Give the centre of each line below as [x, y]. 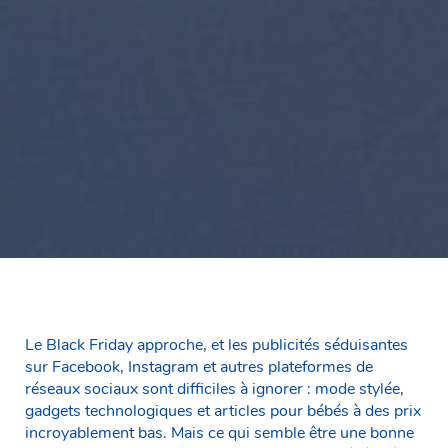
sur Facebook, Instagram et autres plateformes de [199, 366]
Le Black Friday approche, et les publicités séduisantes [216, 344]
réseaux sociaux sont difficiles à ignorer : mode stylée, [214, 388]
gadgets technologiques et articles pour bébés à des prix [223, 410]
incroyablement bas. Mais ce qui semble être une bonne [219, 432]
